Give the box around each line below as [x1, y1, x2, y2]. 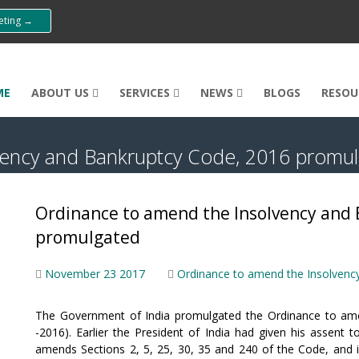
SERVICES [119, 85, 173, 100]
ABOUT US [31, 85, 92, 100]
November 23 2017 [45, 266, 145, 281]
